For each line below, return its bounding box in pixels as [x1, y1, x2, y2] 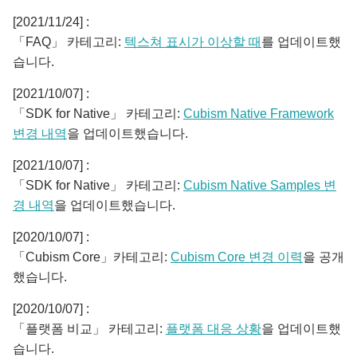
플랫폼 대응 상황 [166, 322, 261, 335]
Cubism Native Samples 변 [183, 178, 336, 192]
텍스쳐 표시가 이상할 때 [124, 35, 261, 49]
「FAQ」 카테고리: [13, 35, 124, 49]
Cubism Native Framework [183, 107, 334, 120]
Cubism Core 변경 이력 [171, 250, 303, 264]
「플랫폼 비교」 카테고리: [13, 322, 166, 335]
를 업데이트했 [261, 35, 341, 49]
